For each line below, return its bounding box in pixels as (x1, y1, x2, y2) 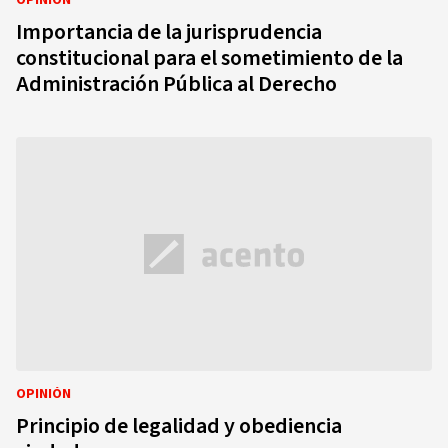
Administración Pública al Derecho (16, 68, 337, 100)
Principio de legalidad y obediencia (16, 410, 342, 442)
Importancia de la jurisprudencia (16, 16, 322, 48)
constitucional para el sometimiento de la (16, 42, 403, 74)
